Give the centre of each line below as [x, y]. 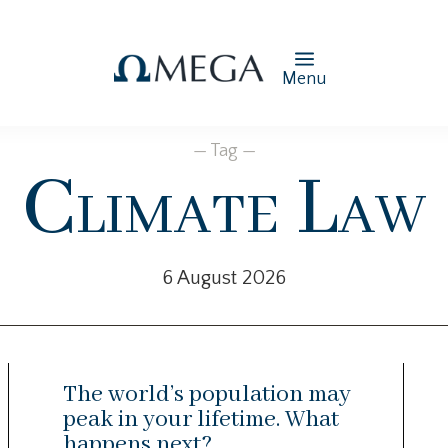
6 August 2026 [224, 278]
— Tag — [224, 151]
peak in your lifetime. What [200, 419]
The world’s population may [206, 394]
